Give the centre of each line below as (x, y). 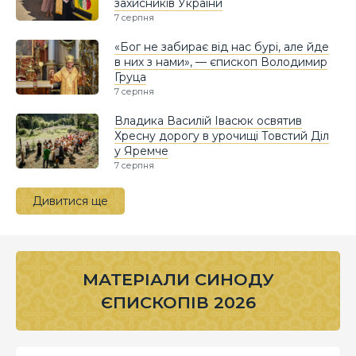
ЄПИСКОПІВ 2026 (178, 302)
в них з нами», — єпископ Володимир (221, 62)
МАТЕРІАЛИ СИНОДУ (178, 279)
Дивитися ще (70, 201)
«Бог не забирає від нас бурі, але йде (222, 46)
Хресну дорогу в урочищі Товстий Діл (222, 135)
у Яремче (141, 151)
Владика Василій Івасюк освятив (208, 120)
